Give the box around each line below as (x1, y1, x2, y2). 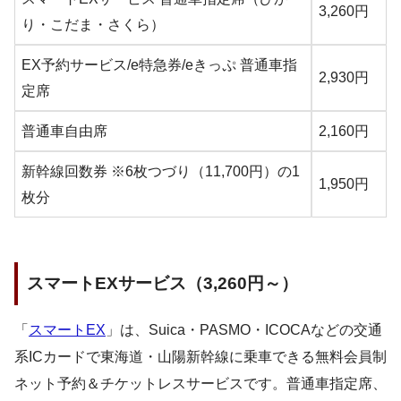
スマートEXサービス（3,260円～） (27, 273, 298, 293)
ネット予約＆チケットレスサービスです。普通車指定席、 (14, 376, 387, 392)
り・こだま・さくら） (21, 16, 165, 32)
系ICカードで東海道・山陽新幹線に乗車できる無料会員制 (14, 349, 387, 365)
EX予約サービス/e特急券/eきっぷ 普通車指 (21, 56, 297, 73)
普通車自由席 (21, 123, 107, 139)
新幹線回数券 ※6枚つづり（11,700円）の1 (21, 163, 300, 179)
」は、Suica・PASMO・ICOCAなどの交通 (106, 322, 382, 338)
